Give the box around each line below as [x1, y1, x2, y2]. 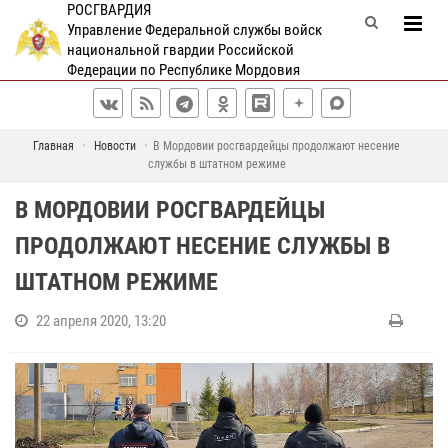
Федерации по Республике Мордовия [66, 61, 300, 79]
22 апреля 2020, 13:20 [36, 312, 166, 330]
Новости [94, 139, 136, 153]
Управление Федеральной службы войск [66, 21, 322, 39]
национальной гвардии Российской [66, 41, 294, 59]
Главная [33, 139, 74, 153]
